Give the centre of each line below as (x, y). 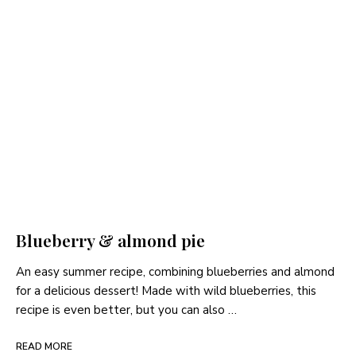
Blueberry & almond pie (110, 240)
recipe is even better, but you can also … (126, 310)
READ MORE (44, 346)
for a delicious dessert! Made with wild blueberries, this (166, 290)
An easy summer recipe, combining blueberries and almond (175, 271)
